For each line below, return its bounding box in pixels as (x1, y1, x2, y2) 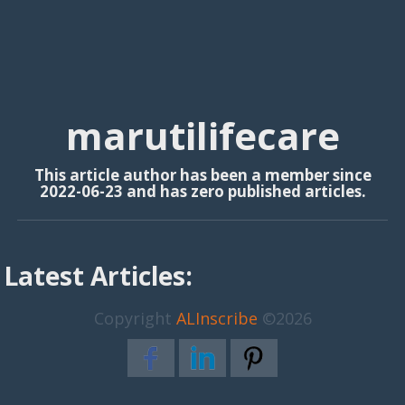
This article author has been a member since (33, 165, 372, 185)
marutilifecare (65, 109, 340, 161)
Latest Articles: (4, 258, 193, 293)
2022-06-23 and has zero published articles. (39, 181, 366, 202)
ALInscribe (175, 306, 258, 329)
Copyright (93, 306, 176, 329)
